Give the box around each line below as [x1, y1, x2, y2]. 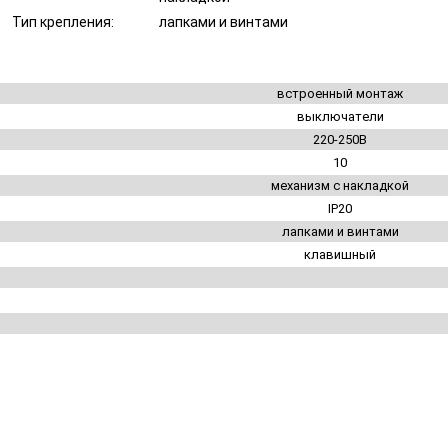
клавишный [304, 247, 376, 262]
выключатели [296, 109, 384, 124]
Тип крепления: [12, 14, 115, 31]
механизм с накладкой [271, 178, 409, 193]
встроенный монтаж [277, 86, 403, 101]
